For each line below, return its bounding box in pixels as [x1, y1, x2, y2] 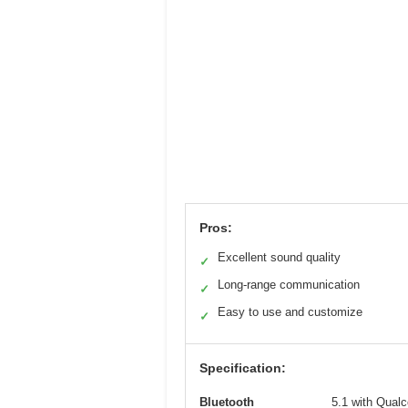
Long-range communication [218, 278, 360, 292]
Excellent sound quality [218, 250, 341, 265]
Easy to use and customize [218, 305, 362, 320]
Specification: [199, 361, 286, 376]
